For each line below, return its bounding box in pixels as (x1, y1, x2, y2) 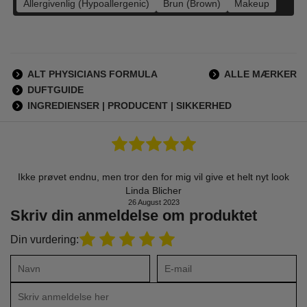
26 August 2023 (127, 198, 180, 206)
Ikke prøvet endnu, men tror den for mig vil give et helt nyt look (18, 171, 289, 182)
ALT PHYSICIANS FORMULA (27, 69, 158, 79)
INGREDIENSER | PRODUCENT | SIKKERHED (27, 100, 232, 111)
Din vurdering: (10, 233, 79, 245)
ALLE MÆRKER (224, 69, 297, 79)
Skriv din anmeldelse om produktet (10, 207, 257, 224)
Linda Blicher (125, 185, 182, 196)
